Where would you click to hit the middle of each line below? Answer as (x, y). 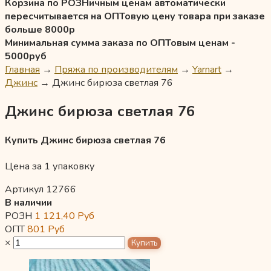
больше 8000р (40, 30)
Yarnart (207, 70)
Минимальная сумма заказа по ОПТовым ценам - (120, 43)
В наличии (28, 203)
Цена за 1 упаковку (50, 167)
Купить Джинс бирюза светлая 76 (85, 141)
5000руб (26, 56)
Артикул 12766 (41, 190)
